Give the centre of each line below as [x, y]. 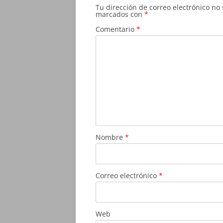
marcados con [120, 14]
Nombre [110, 137]
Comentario [116, 29]
